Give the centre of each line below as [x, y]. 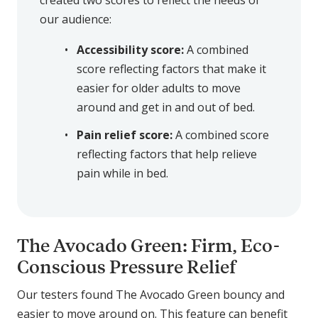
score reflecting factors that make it [171, 69]
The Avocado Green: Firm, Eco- [148, 245]
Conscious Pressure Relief [126, 266]
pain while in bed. [122, 174]
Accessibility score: [132, 50]
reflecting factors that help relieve [167, 154]
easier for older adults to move [159, 88]
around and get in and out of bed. [166, 108]
